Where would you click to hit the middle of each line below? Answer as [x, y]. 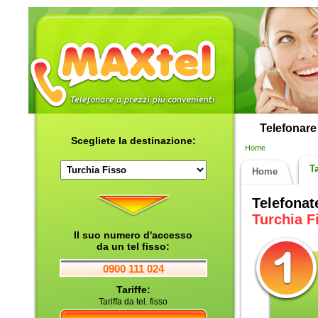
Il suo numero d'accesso [133, 235]
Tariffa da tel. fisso [133, 302]
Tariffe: [133, 290]
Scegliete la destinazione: [133, 141]
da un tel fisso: [133, 246]
